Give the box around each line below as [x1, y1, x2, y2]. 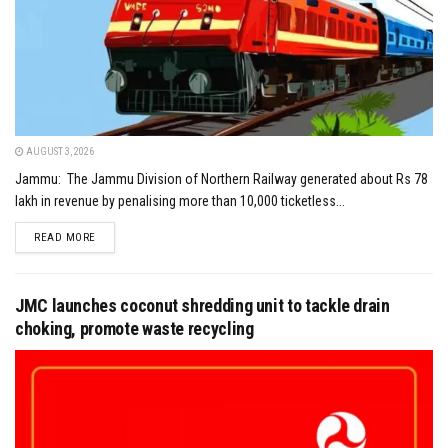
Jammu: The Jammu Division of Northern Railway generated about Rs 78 [15, 171, 428, 188]
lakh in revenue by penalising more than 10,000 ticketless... [15, 193, 345, 210]
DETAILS [94, 230, 137, 244]
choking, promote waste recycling [15, 318, 254, 340]
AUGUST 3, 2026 [24, 146, 94, 158]
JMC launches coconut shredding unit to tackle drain [15, 295, 390, 317]
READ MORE [34, 231, 96, 245]
